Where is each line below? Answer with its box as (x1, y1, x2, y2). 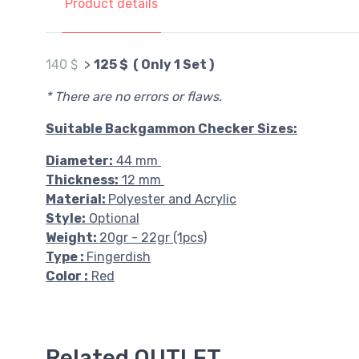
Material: (46, 192, 108, 207)
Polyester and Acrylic (108, 192, 236, 207)
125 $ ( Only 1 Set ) (94, 57, 214, 72)
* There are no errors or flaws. (46, 89, 222, 104)
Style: (46, 211, 86, 226)
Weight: (46, 230, 99, 245)
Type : (46, 249, 87, 264)
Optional (86, 211, 139, 226)
